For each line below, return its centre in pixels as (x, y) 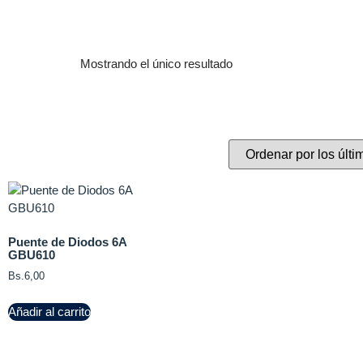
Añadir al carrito (49, 311)
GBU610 (32, 254)
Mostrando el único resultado (156, 64)
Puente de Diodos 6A (67, 241)
